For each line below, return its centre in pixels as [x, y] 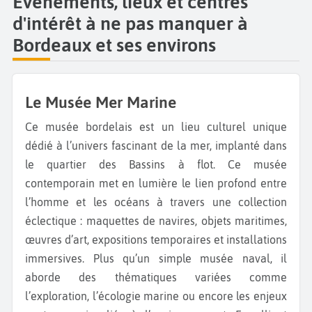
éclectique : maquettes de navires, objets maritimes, [156, 221]
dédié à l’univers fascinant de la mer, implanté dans [156, 146]
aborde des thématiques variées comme [156, 278]
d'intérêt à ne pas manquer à [130, 23]
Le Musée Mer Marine [104, 102]
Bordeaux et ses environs [114, 45]
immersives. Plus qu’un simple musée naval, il [156, 259]
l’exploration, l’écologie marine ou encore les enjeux [156, 296]
